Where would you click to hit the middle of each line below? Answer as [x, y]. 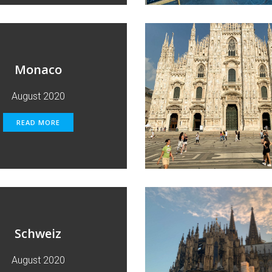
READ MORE [38, 122]
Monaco [38, 70]
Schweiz [38, 233]
